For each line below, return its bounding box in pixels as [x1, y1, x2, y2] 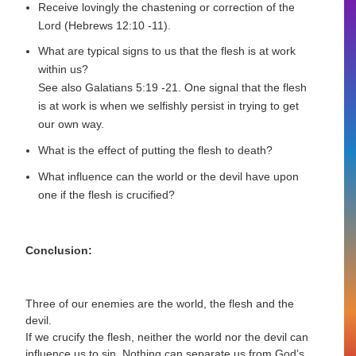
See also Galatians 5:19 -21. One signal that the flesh [38, 81, 308, 95]
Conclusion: [25, 243, 93, 257]
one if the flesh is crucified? [38, 188, 176, 201]
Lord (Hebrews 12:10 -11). [38, 18, 172, 32]
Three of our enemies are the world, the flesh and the [25, 296, 295, 310]
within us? [38, 63, 89, 76]
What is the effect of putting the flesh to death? [38, 144, 273, 157]
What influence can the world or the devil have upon [38, 169, 300, 183]
